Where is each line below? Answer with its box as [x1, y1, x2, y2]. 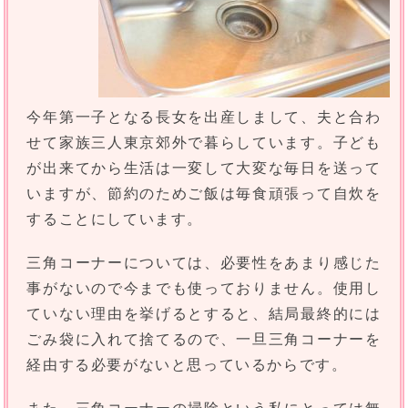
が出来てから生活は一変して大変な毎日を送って [26, 160, 382, 177]
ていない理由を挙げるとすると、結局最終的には [26, 306, 382, 322]
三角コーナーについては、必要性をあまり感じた [26, 255, 382, 271]
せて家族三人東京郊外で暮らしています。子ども [26, 135, 382, 151]
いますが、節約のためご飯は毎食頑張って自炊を [26, 186, 382, 202]
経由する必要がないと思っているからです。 [26, 357, 348, 373]
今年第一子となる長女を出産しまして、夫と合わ [26, 109, 382, 126]
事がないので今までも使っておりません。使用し [26, 280, 382, 297]
